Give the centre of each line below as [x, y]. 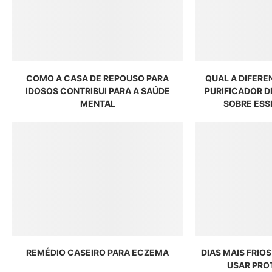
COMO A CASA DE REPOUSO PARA [98, 78]
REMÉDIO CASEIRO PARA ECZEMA [98, 253]
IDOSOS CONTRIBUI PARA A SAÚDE [97, 90]
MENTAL [97, 103]
